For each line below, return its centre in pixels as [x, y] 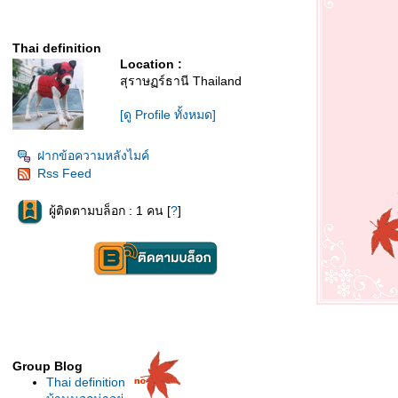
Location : [151, 64]
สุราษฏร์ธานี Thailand [181, 81]
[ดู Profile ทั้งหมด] [168, 115]
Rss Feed [64, 173]
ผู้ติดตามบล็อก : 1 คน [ [110, 211]
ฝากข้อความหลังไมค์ [93, 155]
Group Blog [48, 366]
